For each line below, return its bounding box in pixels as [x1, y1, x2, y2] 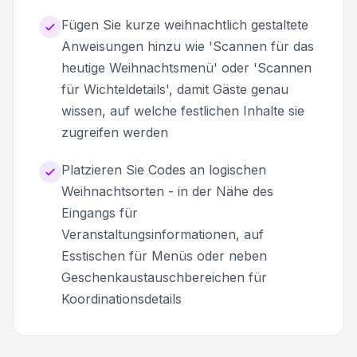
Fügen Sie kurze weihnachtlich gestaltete [61, 16, 308, 33]
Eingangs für [61, 204, 138, 221]
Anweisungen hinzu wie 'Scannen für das [61, 37, 314, 54]
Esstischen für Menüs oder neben [61, 247, 267, 264]
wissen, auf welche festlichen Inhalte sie [61, 102, 304, 119]
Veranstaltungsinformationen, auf [61, 226, 264, 242]
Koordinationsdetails [61, 290, 182, 307]
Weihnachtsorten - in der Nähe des [61, 182, 273, 199]
